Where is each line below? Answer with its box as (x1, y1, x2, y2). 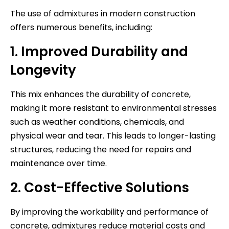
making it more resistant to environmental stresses (10, 102, 217, 114)
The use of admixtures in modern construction (10, 7, 195, 19)
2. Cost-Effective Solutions (10, 178, 189, 197)
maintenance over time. (10, 157, 107, 169)
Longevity (10, 60, 76, 79)
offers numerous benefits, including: (10, 21, 152, 33)
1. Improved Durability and (10, 42, 188, 61)
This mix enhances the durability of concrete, (10, 88, 191, 100)
